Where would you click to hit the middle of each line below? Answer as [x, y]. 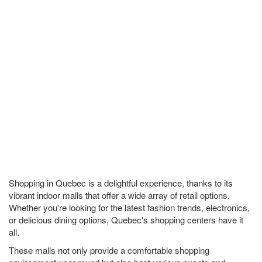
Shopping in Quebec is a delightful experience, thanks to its [121, 183]
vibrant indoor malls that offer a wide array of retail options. [119, 195]
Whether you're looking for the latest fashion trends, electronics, [129, 207]
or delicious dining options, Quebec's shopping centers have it [126, 220]
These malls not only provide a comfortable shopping [109, 250]
